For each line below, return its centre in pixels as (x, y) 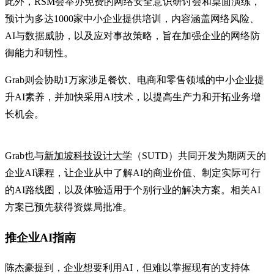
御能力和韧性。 (39, 53)
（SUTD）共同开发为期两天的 (199, 156)
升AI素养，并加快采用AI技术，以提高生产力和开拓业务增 (133, 97)
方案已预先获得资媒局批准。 (68, 207)
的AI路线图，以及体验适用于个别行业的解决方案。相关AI (133, 190)
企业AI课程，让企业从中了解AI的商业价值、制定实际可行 (133, 173)
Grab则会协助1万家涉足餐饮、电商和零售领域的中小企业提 (135, 80)
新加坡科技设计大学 (88, 156)
